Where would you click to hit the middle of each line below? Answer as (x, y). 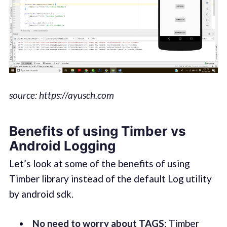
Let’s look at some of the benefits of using (99, 163)
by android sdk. (41, 194)
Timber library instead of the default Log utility (110, 178)
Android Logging (62, 146)
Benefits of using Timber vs (97, 131)
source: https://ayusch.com (61, 95)
